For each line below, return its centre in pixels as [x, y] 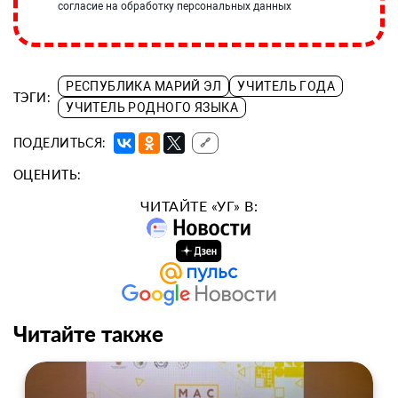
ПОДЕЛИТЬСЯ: [60, 143]
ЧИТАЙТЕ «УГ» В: [199, 206]
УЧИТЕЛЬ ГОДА [287, 87]
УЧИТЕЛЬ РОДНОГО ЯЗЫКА [152, 108]
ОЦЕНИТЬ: [48, 175]
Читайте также [88, 334]
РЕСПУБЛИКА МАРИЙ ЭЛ [144, 87]
